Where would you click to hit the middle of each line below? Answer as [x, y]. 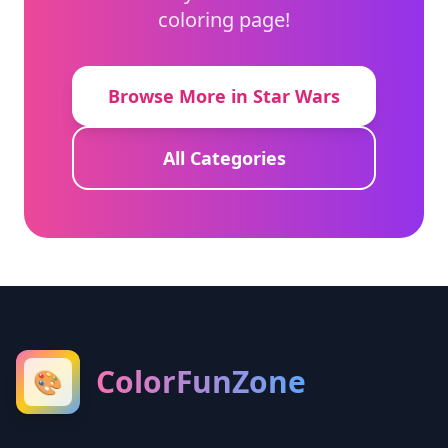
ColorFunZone [201, 382]
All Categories [224, 158]
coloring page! [224, 20]
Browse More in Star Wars [224, 96]
